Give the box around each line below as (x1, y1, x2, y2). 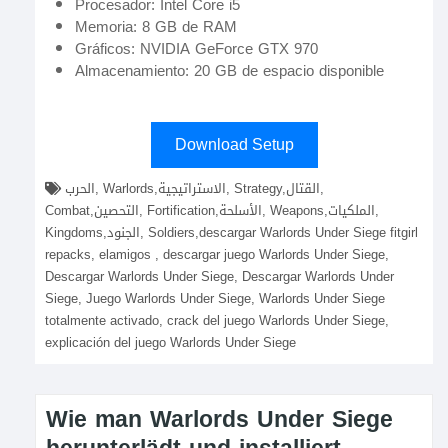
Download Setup (174, 136, 294, 153)
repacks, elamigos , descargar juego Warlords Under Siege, (45, 242, 389, 267)
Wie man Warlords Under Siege (46, 398, 393, 441)
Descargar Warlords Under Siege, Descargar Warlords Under (45, 264, 394, 289)
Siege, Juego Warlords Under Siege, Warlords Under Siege (45, 286, 385, 311)
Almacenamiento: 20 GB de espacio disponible (75, 57, 384, 85)
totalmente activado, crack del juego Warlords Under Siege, (45, 308, 389, 333)
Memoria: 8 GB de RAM (75, 13, 237, 41)
